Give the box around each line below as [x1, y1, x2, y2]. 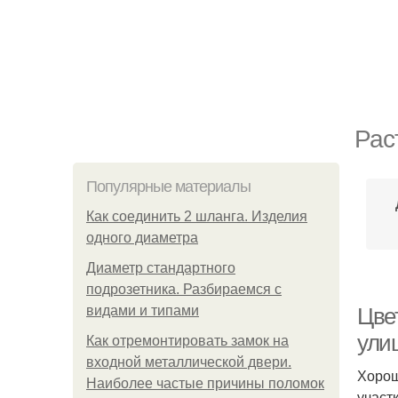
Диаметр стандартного [86, 260, 235, 275]
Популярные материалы [86, 178, 251, 195]
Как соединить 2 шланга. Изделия [86, 209, 307, 224]
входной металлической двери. [86, 354, 291, 370]
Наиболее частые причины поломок [86, 376, 324, 391]
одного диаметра [86, 230, 198, 245]
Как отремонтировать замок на [86, 333, 289, 348]
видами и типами [86, 303, 199, 318]
